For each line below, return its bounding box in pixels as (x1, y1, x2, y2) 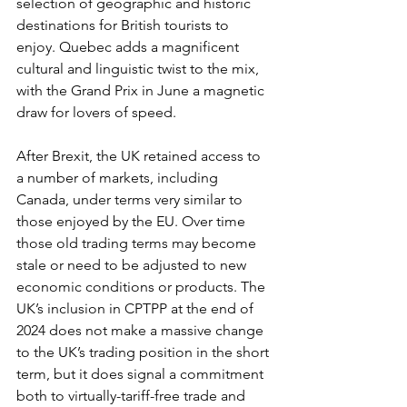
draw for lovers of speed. (16, 104, 180, 121)
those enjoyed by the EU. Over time (16, 213, 249, 230)
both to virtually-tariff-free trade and (16, 387, 249, 404)
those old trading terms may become (16, 234, 260, 252)
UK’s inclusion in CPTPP (16, 300, 167, 317)
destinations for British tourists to (16, 16, 233, 34)
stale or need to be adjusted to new (16, 256, 250, 273)
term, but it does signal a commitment (16, 365, 267, 382)
